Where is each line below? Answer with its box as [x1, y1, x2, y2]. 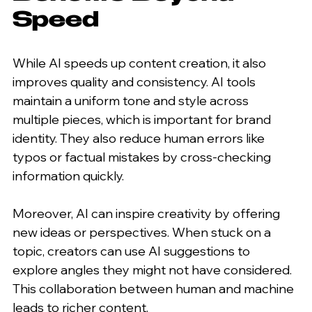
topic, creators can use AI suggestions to [13, 242, 253, 259]
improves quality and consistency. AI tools [13, 73, 258, 90]
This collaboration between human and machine [13, 280, 297, 297]
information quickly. [13, 167, 124, 184]
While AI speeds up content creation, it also [13, 54, 269, 71]
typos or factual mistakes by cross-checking [13, 148, 274, 165]
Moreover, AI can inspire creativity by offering [13, 205, 283, 221]
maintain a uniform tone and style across [13, 92, 251, 109]
